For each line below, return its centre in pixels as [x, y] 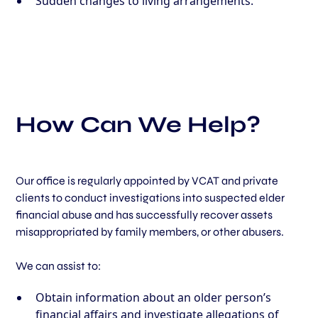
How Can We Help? [138, 125]
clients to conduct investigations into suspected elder [150, 198]
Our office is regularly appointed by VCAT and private [147, 181]
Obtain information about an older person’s [154, 298]
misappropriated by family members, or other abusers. [151, 232]
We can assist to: [59, 266]
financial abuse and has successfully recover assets [144, 215]
